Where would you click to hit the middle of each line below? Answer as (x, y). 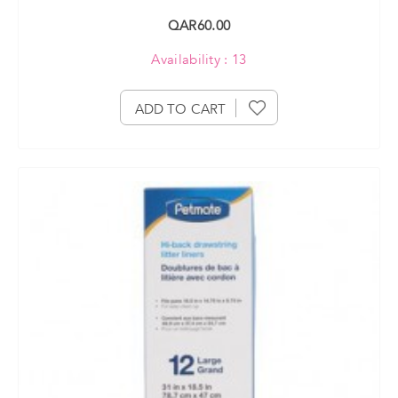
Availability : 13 (199, 59)
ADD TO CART (180, 109)
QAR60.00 (199, 25)
